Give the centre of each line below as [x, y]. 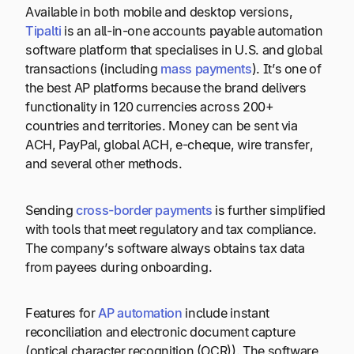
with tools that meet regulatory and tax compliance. [171, 229]
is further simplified [269, 210]
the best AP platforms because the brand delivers [166, 88]
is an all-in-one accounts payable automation [192, 31]
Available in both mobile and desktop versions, [159, 12]
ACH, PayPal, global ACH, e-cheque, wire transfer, [169, 145]
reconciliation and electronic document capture [160, 332]
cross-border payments [144, 210]
